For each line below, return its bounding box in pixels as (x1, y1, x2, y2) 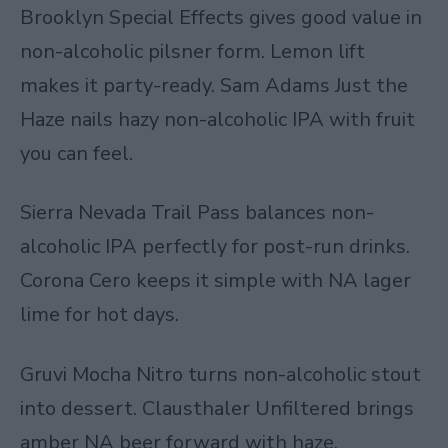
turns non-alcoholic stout (183, 360, 421, 388)
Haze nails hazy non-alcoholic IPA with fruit (20, 105, 415, 133)
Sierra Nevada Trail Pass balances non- (20, 199, 374, 226)
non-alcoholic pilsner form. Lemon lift (20, 37, 365, 65)
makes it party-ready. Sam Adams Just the (20, 71, 408, 99)
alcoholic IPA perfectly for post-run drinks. (20, 233, 410, 260)
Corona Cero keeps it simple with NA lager (20, 267, 411, 294)
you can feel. (20, 139, 133, 167)
